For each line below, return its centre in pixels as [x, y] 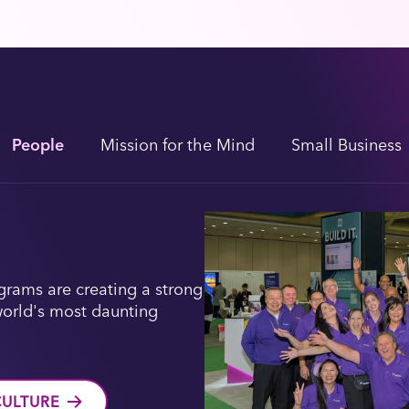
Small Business [346, 144]
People [38, 144]
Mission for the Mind [178, 144]
